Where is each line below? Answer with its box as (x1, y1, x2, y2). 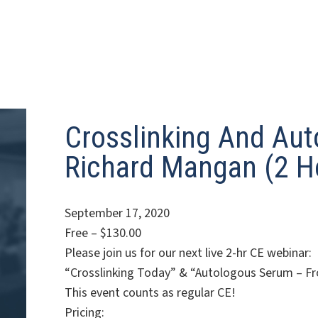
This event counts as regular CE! (65, 284, 236, 302)
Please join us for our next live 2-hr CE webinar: (65, 244, 312, 262)
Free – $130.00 (65, 224, 142, 242)
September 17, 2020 (65, 204, 170, 222)
